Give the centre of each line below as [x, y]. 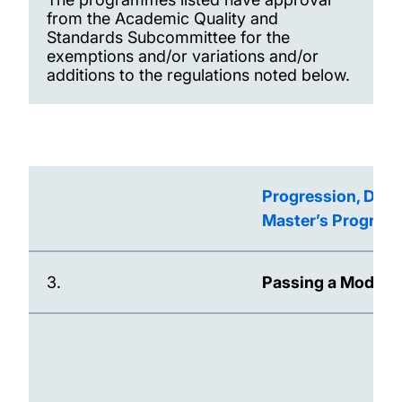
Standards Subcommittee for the [168, 37]
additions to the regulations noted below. [198, 75]
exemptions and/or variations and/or [183, 56]
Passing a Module [330, 282]
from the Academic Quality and [162, 18]
